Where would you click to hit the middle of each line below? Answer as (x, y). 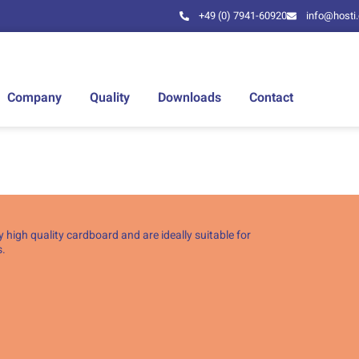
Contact (271, 98)
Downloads (190, 98)
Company (34, 98)
